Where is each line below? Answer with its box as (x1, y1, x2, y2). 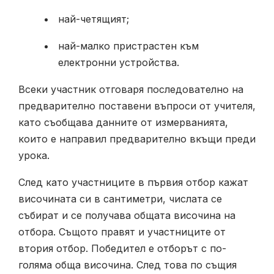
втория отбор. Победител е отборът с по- (18, 242, 226, 254)
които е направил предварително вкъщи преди (18, 132, 256, 145)
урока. (18, 149, 50, 161)
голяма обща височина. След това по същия (18, 258, 237, 271)
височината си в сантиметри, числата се (18, 192, 222, 205)
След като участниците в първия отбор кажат (18, 176, 248, 188)
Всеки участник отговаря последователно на (18, 83, 243, 95)
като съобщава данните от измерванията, (18, 116, 228, 128)
